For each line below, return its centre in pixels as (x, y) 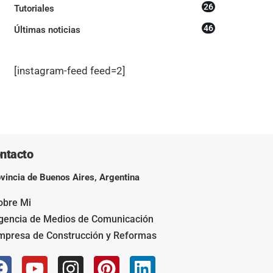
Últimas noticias (47, 30)
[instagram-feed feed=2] (69, 70)
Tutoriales (34, 8)
